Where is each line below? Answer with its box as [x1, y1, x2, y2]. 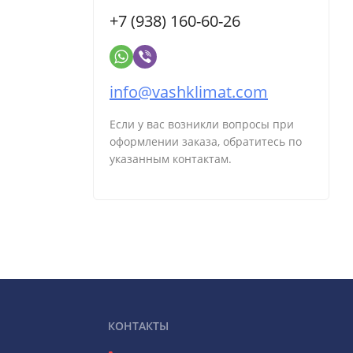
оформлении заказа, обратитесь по [110, 134, 302, 150]
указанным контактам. [110, 151, 232, 167]
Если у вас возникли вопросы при [110, 117, 294, 132]
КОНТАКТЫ [108, 318, 169, 334]
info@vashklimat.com [110, 81, 268, 103]
